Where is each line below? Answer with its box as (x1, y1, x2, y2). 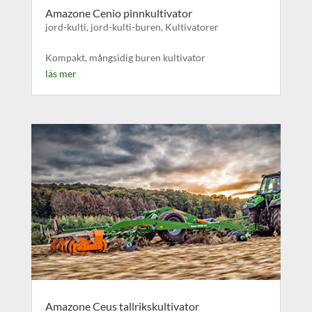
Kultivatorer (164, 21, 219, 33)
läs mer (45, 68, 77, 80)
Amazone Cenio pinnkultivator (45, 6, 192, 20)
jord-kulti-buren (90, 21, 161, 33)
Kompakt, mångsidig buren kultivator (45, 52, 205, 64)
